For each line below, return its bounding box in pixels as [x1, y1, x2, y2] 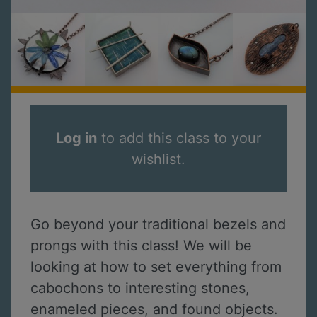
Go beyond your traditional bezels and [30, 216, 286, 234]
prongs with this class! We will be [30, 237, 252, 255]
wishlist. [132, 151, 185, 168]
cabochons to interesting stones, [30, 279, 250, 297]
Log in [56, 129, 97, 147]
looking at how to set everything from [30, 258, 282, 276]
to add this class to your [97, 129, 261, 147]
